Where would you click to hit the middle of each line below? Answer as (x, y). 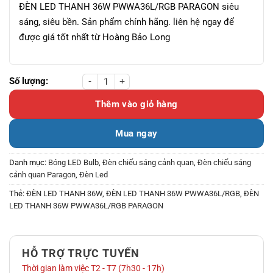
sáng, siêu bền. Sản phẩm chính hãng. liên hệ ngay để (126, 22)
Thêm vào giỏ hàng (136, 104)
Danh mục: (29, 162)
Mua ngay (136, 133)
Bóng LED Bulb (73, 162)
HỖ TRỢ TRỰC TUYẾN (81, 253)
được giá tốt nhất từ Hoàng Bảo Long (94, 37)
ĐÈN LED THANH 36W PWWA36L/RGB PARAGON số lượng (120, 80)
